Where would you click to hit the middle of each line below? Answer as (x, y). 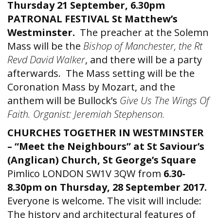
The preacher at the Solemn (143, 32)
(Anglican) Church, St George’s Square (102, 160)
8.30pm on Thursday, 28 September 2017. (107, 187)
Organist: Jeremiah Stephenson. (99, 114)
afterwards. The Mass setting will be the (101, 73)
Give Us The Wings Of (164, 100)
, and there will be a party (144, 60)
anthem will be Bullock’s (64, 100)
